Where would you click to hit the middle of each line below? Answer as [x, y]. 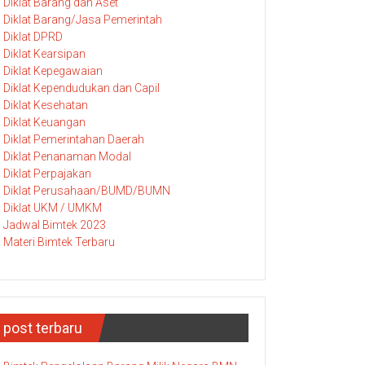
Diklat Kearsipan [44, 53]
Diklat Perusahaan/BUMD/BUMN [87, 190]
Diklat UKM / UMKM [53, 207]
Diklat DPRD [33, 36]
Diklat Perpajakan [47, 173]
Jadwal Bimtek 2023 [55, 224]
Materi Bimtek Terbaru [59, 242]
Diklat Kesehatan [46, 105]
